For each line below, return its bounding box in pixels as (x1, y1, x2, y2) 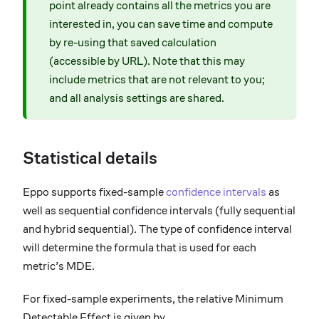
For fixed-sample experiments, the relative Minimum (23, 293, 283, 305)
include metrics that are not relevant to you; (49, 73, 265, 86)
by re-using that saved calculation (49, 36, 216, 49)
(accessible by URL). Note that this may (49, 55, 245, 68)
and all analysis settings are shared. (49, 92, 224, 105)
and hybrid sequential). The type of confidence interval (23, 223, 292, 236)
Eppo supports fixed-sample (23, 186, 166, 199)
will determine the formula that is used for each (23, 241, 256, 254)
